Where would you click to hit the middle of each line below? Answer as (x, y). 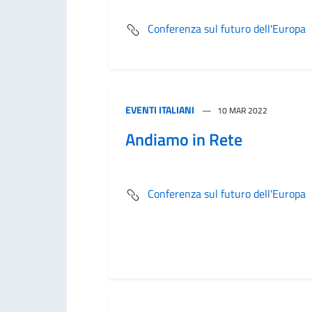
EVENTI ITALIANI (160, 110)
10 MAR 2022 (242, 110)
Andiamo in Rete (184, 139)
